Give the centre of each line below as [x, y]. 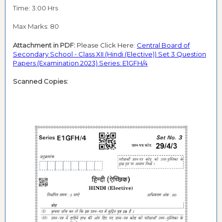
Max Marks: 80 [36, 26]
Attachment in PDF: [45, 45]
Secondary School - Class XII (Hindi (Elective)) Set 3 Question [110, 54]
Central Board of [163, 45]
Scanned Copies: [40, 81]
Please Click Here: [107, 45]
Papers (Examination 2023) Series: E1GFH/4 [80, 63]
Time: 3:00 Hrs [36, 8]
